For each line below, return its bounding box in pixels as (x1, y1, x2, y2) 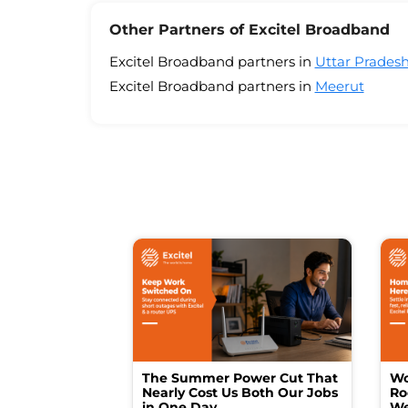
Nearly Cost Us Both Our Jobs (141, 383, 338, 401)
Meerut (314, 76, 364, 95)
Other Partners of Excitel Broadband (108, 20, 390, 38)
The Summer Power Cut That (141, 369, 338, 386)
